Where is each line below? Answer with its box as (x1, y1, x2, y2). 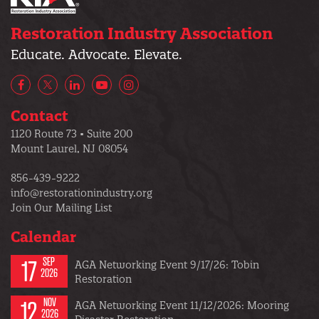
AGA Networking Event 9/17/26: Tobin (75, 258, 259, 272)
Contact (11, 106, 68, 125)
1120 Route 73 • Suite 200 (11, 127, 132, 140)
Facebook (19, 84, 74, 99)
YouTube (100, 84, 151, 99)
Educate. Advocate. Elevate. (11, 46, 182, 63)
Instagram (127, 84, 184, 99)
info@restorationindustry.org (11, 186, 152, 199)
